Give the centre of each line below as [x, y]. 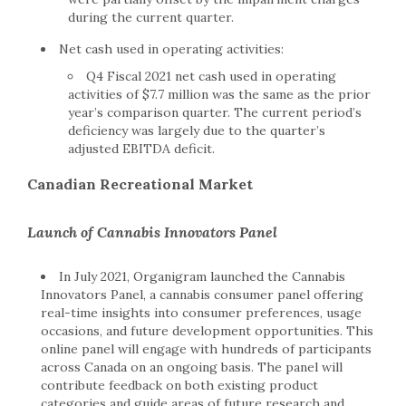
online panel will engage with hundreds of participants [206, 349]
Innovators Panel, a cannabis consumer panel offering [202, 295]
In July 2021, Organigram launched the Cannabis [202, 277]
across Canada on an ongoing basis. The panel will [192, 367]
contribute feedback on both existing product [179, 386]
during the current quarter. [151, 18]
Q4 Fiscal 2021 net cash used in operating [211, 77]
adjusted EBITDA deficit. [141, 149]
